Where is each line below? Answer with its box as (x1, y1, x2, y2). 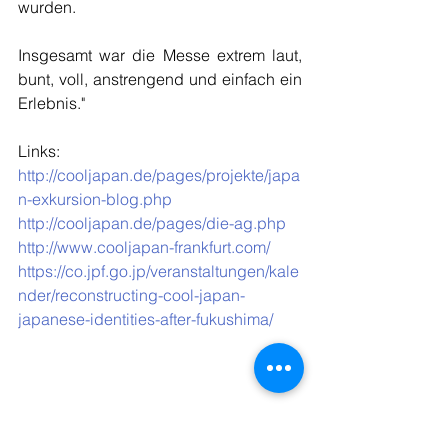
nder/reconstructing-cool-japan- (18, 285, 245, 305)
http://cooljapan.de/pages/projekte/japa (18, 165, 300, 185)
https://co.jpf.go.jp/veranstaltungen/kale (18, 261, 299, 281)
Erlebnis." (18, 93, 85, 113)
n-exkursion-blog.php (18, 189, 172, 209)
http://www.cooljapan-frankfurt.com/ (18, 237, 270, 257)
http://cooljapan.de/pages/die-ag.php (18, 213, 286, 233)
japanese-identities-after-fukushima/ (18, 309, 273, 329)
